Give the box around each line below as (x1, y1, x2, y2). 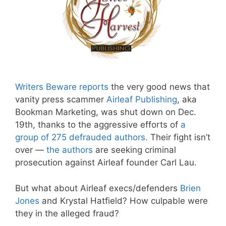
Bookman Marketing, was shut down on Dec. (15, 107, 196, 118)
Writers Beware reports (15, 82, 108, 92)
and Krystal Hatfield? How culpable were (39, 195, 208, 206)
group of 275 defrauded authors (15, 132, 145, 143)
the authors (46, 145, 93, 155)
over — (15, 145, 46, 155)
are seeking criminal (93, 145, 176, 155)
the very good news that (108, 82, 210, 92)
